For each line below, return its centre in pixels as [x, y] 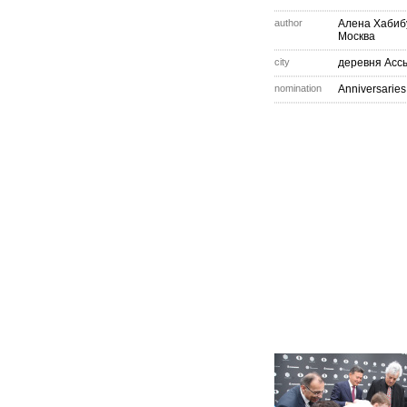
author [288, 23]
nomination [298, 88]
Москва [357, 36]
